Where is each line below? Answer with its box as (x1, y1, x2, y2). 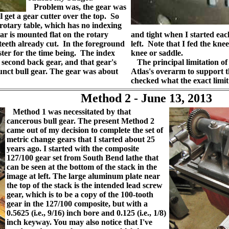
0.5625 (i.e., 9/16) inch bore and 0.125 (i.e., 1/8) (7, 209, 166, 217)
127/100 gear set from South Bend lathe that (7, 153, 158, 162)
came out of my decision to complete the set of (7, 126, 163, 134)
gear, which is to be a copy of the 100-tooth (7, 190, 153, 199)
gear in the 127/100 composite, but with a (7, 199, 148, 208)
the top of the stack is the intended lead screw (7, 181, 163, 190)
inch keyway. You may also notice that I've (7, 218, 152, 226)
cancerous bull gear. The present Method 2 (7, 117, 154, 125)
